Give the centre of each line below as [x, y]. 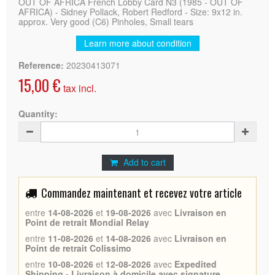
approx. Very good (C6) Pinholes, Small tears [106, 21]
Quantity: [38, 113]
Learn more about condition [137, 43]
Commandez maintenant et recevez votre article [141, 192]
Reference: [41, 65]
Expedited [196, 264]
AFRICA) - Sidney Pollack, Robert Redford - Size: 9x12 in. [130, 11]
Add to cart [144, 162]
